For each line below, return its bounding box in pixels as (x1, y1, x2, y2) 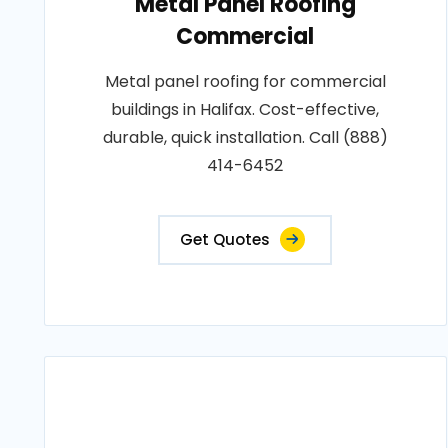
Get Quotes (180, 229, 271, 250)
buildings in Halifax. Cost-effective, (111, 98, 380, 121)
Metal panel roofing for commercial (104, 70, 386, 93)
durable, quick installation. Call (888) (102, 126, 388, 149)
